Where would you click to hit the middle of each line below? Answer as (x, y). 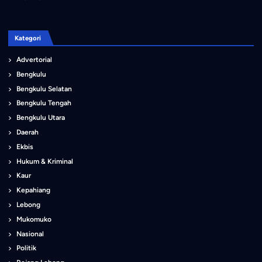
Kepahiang (34, 190)
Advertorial (35, 59)
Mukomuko (34, 219)
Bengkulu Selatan (44, 89)
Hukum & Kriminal (45, 161)
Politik (27, 248)
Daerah (28, 132)
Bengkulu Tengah (44, 103)
